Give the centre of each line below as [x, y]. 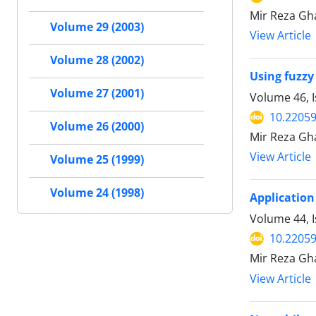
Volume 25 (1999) [97, 160]
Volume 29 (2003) [97, 27]
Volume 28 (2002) [97, 60]
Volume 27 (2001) [97, 93]
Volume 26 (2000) [97, 127]
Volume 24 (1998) [97, 193]
